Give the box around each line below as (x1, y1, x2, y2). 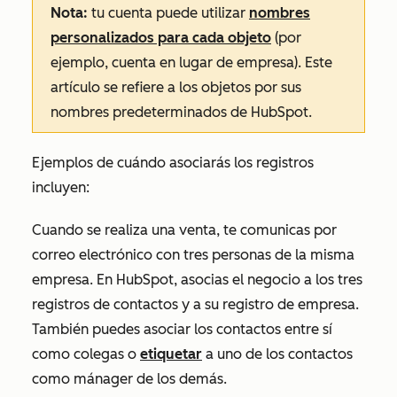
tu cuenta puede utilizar (88, 4, 249, 22)
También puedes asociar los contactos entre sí (32, 321, 332, 339)
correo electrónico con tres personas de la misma (32, 246, 354, 264)
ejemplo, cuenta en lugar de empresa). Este (51, 54, 332, 72)
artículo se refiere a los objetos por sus (51, 79, 301, 97)
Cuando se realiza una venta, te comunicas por (32, 222, 337, 239)
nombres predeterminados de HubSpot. (51, 104, 312, 121)
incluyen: (32, 179, 90, 197)
